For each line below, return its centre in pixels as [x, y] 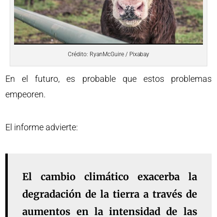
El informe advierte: [42, 127]
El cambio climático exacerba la [110, 177]
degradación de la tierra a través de [110, 194]
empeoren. [26, 94]
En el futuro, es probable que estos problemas [108, 79]
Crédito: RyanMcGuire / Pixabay [108, 54]
